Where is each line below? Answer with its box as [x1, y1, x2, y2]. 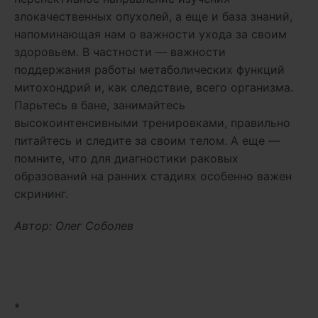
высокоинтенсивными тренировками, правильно [14, 115, 290, 130]
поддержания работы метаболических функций [14, 62, 285, 77]
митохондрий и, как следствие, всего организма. [14, 79, 293, 94]
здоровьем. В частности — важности [14, 44, 226, 59]
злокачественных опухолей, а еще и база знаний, [14, 9, 292, 23]
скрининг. [14, 186, 68, 201]
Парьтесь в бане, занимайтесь [14, 97, 185, 112]
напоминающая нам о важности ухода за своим [14, 26, 287, 41]
